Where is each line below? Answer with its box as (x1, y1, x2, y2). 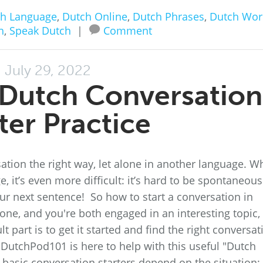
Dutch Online (62, 9, 127, 23)
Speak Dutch (9, 23, 71, 38)
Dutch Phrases (133, 9, 204, 23)
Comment (103, 23, 152, 38)
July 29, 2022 (5, 62, 91, 79)
